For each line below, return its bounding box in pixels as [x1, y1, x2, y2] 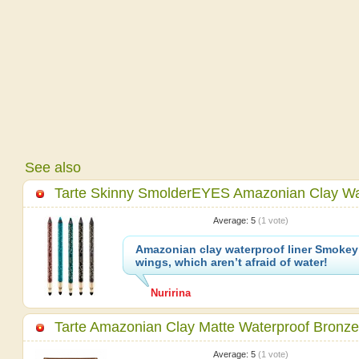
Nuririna [150, 286, 191, 299]
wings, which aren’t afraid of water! [135, 255, 328, 268]
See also [24, 159, 81, 175]
